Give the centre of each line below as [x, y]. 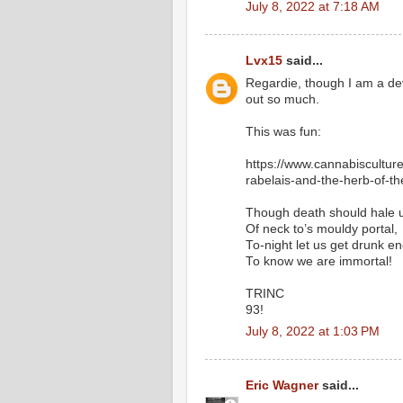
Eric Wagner [282, 385]
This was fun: [283, 131]
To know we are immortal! [319, 261]
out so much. [282, 99]
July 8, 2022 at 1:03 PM [313, 332]
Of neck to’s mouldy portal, [322, 228]
